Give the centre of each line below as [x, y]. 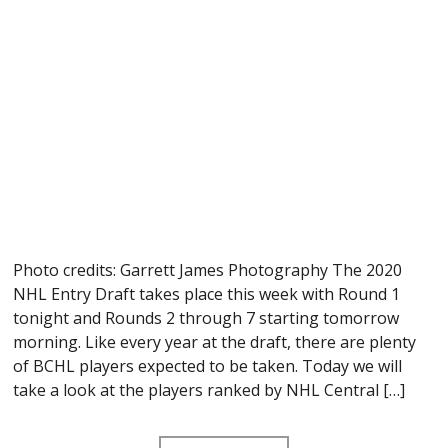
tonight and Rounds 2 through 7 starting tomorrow [206, 318]
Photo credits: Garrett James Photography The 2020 [208, 270]
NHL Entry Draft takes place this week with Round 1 [207, 294]
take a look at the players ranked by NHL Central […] [209, 390]
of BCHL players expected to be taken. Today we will [208, 366]
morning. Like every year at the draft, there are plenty [215, 342]
